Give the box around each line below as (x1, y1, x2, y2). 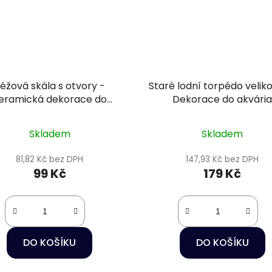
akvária (32, 105, 67, 120)
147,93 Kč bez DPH (186, 153, 259, 165)
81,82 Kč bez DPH (16, 153, 84, 165)
